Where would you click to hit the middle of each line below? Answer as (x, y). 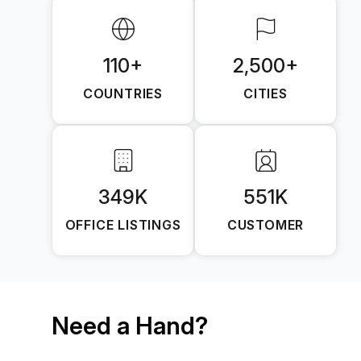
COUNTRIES (123, 93)
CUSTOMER (266, 224)
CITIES (266, 93)
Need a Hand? (130, 326)
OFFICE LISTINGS (123, 224)
